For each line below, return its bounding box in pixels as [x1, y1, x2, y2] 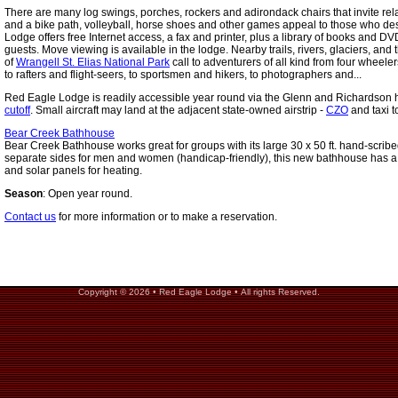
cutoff [4, 104, 30, 116]
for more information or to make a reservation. [56, 211, 277, 223]
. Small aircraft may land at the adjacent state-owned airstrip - [30, 104, 326, 116]
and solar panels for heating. [4, 164, 142, 177]
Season [4, 187, 43, 200]
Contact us [4, 211, 56, 223]
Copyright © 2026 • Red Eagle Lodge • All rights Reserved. [78, 287, 320, 297]
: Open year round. [43, 187, 132, 200]
